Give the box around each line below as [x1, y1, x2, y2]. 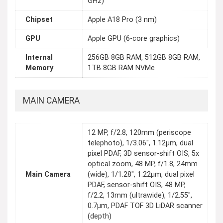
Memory [25, 64, 53, 73]
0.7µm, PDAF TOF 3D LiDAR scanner [88, 202, 203, 211]
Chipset [25, 15, 53, 24]
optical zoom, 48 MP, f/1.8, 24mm [88, 160, 198, 169]
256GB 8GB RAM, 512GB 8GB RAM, [88, 53, 200, 62]
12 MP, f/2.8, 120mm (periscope [88, 128, 191, 137]
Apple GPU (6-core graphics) [88, 34, 180, 43]
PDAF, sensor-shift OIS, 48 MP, [88, 181, 186, 190]
